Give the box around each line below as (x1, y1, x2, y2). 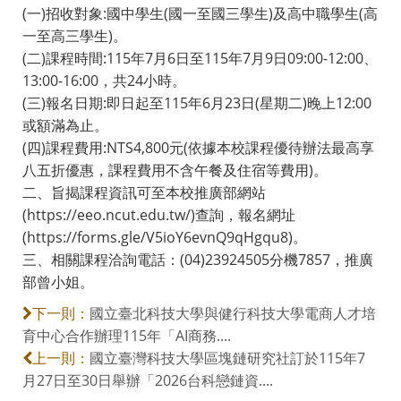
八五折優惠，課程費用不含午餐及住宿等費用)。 (22, 159, 328, 180)
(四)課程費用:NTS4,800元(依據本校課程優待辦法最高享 (22, 137, 374, 158)
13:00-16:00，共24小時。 (22, 70, 186, 90)
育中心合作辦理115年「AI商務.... (22, 325, 231, 346)
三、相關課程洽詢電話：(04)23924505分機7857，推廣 (22, 249, 373, 269)
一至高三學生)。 (22, 25, 127, 46)
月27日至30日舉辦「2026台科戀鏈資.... (22, 370, 273, 390)
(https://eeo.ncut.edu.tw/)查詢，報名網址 (22, 204, 295, 225)
